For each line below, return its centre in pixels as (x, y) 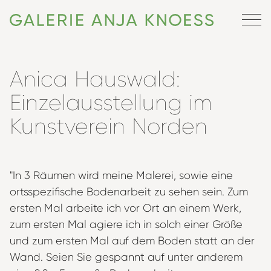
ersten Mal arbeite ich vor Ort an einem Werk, (126, 208)
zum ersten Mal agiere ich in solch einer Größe (126, 224)
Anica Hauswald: (95, 80)
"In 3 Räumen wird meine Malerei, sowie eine (121, 175)
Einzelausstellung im (111, 103)
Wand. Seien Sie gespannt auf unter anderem (126, 257)
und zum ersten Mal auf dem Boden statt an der (132, 241)
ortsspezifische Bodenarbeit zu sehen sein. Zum (129, 192)
